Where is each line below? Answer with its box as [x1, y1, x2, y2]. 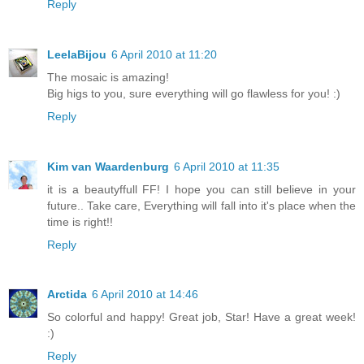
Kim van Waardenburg [47, 159, 169, 173]
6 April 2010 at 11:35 [174, 159, 279, 173]
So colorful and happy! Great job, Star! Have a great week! [47, 310, 356, 324]
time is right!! [47, 214, 113, 228]
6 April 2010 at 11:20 [111, 47, 217, 61]
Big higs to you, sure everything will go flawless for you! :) [47, 86, 340, 100]
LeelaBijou [47, 47, 106, 61]
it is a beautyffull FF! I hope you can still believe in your [47, 182, 356, 196]
